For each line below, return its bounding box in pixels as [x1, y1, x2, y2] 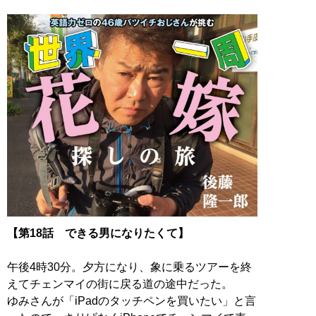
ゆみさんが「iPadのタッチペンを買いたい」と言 [7, 294, 256, 307]
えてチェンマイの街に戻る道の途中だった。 [7, 277, 233, 290]
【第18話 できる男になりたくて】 [7, 226, 189, 239]
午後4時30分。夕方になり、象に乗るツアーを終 [7, 260, 252, 273]
